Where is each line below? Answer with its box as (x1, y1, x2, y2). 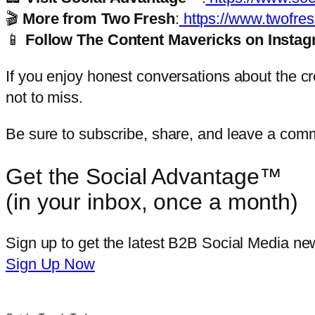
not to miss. (6, 89, 87, 106)
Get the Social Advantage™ (6, 163, 282, 189)
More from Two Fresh (22, 10, 175, 27)
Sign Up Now (6, 255, 95, 274)
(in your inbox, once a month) (6, 188, 299, 214)
